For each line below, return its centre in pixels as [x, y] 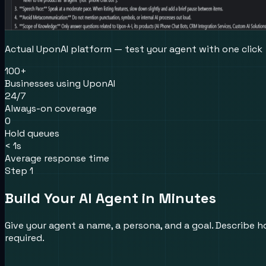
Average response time [57, 158]
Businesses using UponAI [60, 83]
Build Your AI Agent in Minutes [110, 198]
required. [25, 237]
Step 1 [19, 170]
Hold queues [32, 133]
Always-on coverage [51, 108]
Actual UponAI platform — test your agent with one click [134, 49]
